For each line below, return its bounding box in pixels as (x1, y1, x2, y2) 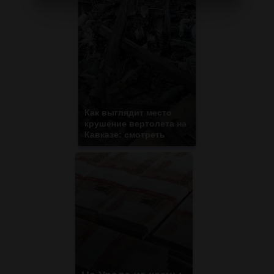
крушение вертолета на (84, 119, 187, 129)
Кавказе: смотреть (84, 130, 165, 140)
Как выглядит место (84, 108, 172, 118)
